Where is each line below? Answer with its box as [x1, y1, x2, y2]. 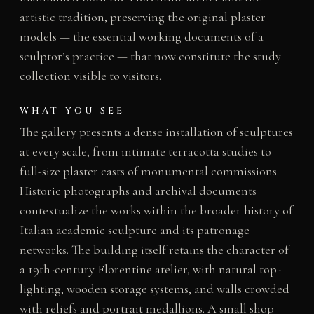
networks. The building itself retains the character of [19, 241, 289, 257]
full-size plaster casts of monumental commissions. [19, 163, 279, 179]
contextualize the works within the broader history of [19, 202, 293, 218]
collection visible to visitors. [19, 68, 161, 84]
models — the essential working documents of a [19, 29, 264, 45]
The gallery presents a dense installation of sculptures [19, 123, 293, 139]
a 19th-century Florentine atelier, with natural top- [19, 261, 281, 277]
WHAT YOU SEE [19, 104, 125, 117]
